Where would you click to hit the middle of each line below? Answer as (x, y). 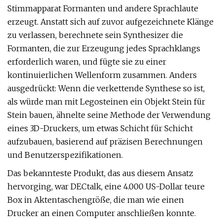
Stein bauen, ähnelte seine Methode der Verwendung (109, 115)
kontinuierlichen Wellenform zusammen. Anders (102, 75)
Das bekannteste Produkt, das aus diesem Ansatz (100, 173)
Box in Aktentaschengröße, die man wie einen (96, 200)
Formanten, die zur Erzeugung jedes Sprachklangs (104, 48)
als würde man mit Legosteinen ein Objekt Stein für (106, 102)
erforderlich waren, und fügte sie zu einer (87, 62)
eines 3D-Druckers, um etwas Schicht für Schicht (100, 128)
